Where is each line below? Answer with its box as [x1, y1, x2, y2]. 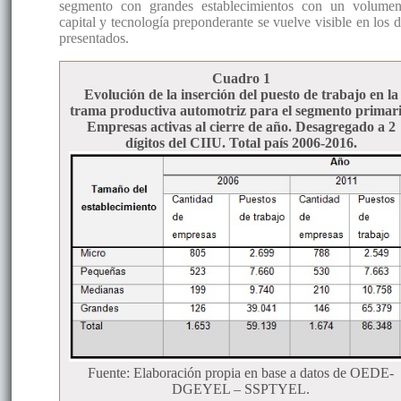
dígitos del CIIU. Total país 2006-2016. [124, 135, 357, 151]
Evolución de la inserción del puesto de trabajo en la [83, 87, 398, 103]
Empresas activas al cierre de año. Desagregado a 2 [86, 119, 396, 135]
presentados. [58, 30, 129, 47]
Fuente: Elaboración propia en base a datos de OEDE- [88, 365, 395, 381]
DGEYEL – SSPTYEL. [172, 381, 311, 397]
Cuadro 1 [211, 71, 270, 87]
